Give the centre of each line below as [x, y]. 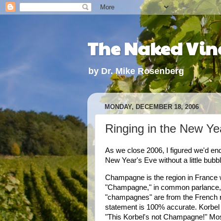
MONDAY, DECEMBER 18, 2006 [152, 107]
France [206, 177]
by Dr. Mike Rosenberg [136, 71]
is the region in [170, 177]
